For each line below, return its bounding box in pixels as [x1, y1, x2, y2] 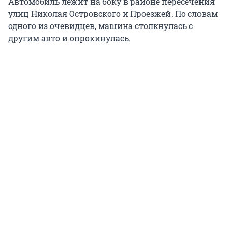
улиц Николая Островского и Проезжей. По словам [8, 8, 218, 19]
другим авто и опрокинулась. [8, 32, 131, 43]
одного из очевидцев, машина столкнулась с [8, 20, 193, 31]
